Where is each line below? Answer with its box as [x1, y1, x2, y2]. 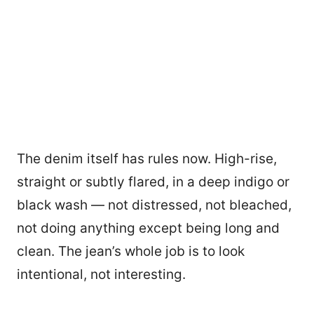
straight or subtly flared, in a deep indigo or [17, 174, 289, 191]
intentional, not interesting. [17, 266, 186, 283]
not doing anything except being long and [17, 220, 280, 237]
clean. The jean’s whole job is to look [17, 243, 245, 260]
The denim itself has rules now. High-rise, [17, 151, 277, 168]
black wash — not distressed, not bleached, [17, 197, 292, 214]
